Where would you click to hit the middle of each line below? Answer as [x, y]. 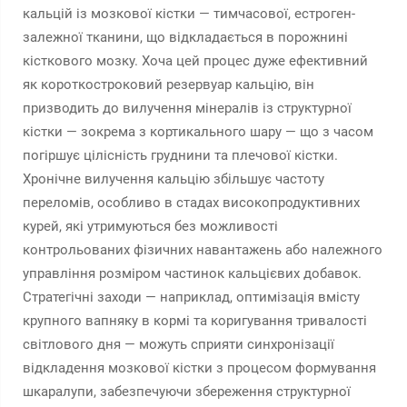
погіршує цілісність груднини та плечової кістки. [180, 155]
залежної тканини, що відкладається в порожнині [185, 37]
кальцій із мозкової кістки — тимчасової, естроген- [189, 14]
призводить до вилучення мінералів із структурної [187, 108]
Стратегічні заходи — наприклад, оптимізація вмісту [191, 297]
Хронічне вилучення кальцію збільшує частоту [174, 179]
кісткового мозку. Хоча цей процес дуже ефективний [195, 61]
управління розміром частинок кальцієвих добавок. [192, 273]
